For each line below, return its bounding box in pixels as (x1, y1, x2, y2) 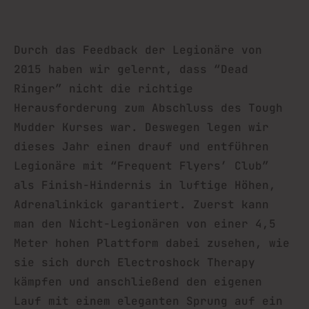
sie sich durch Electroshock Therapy (14, 255, 255, 270)
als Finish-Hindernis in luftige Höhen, (14, 178, 276, 192)
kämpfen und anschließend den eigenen (14, 275, 262, 289)
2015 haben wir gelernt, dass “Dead (14, 62, 248, 77)
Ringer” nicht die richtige (14, 81, 193, 96)
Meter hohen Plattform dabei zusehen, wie (14, 236, 290, 250)
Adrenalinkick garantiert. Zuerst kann (14, 197, 269, 212)
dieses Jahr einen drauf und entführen (14, 139, 269, 154)
